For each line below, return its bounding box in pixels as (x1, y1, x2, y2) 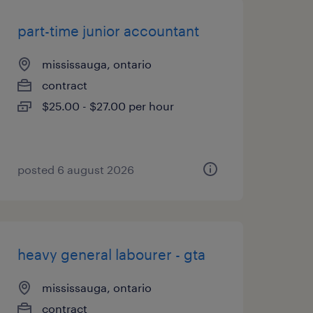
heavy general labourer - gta (17, 246, 205, 263)
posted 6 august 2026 (17, 163, 134, 176)
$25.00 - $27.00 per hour (41, 99, 174, 112)
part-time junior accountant (17, 22, 199, 39)
